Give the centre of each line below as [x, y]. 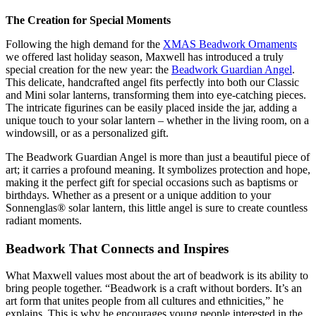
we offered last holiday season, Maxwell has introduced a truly [145, 56]
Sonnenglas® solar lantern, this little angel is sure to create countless [157, 207]
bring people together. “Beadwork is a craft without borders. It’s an [154, 288]
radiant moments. [44, 220]
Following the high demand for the [84, 44]
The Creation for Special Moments [88, 20]
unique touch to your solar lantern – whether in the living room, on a [157, 120]
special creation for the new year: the [89, 69]
